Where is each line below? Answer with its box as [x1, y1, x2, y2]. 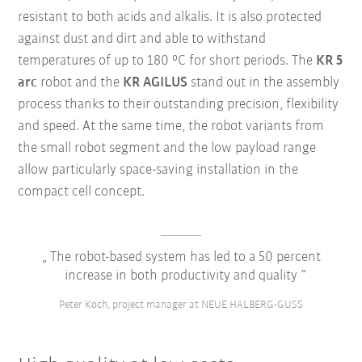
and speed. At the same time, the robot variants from [18, 118, 325, 134]
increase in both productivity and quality [65, 267, 297, 284]
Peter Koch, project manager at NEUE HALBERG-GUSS [59, 298, 303, 311]
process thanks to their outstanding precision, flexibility [18, 96, 339, 112]
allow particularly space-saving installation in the [18, 162, 299, 178]
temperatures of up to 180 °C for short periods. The [18, 53, 317, 69]
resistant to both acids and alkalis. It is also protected [18, 9, 322, 25]
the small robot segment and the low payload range [18, 140, 317, 156]
